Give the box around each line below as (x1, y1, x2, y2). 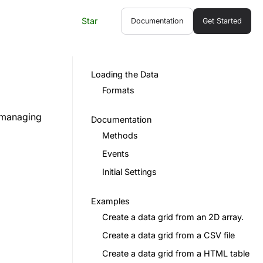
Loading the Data (91, 69, 159, 79)
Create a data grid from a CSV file (102, 230, 235, 240)
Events (102, 149, 129, 159)
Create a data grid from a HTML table (102, 248, 249, 258)
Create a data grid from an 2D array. (102, 212, 244, 222)
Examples (91, 196, 130, 206)
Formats (102, 85, 134, 95)
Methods (102, 130, 138, 140)
